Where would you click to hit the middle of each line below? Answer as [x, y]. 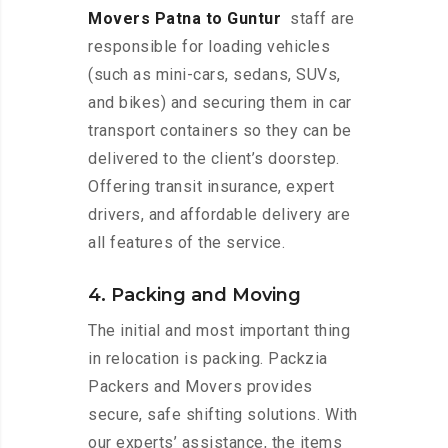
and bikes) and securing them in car [220, 103]
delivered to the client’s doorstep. [214, 159]
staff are [320, 19]
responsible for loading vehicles [209, 47]
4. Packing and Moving [194, 295]
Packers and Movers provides [200, 387]
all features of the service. [186, 243]
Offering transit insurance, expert [211, 187]
